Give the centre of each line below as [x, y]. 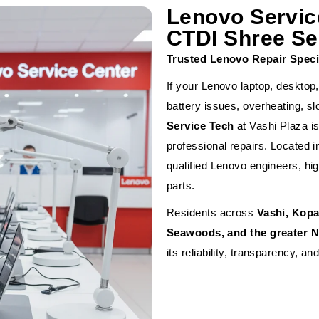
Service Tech [200, 126]
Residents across [212, 213]
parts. [181, 185]
